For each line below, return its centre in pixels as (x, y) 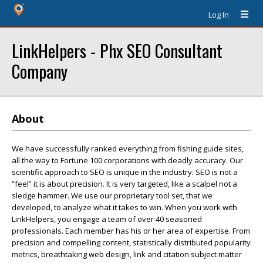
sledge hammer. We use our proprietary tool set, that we (112, 195)
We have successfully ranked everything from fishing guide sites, (128, 149)
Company (40, 71)
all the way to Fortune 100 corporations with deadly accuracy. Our (127, 160)
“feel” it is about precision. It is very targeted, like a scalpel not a (124, 184)
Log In (219, 15)
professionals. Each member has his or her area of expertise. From (131, 231)
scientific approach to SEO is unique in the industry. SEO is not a (125, 172)
